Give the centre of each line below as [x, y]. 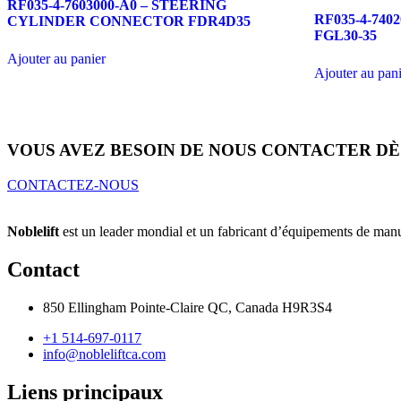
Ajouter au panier [56, 58]
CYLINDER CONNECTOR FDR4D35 [129, 21]
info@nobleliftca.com [104, 354]
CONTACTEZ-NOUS [73, 184]
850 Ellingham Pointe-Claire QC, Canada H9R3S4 [188, 307]
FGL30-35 [346, 35]
